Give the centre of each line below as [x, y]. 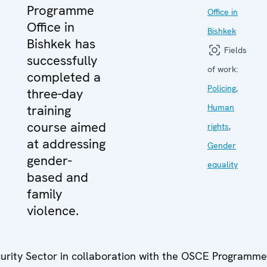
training [49, 110]
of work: [223, 69]
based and [58, 177]
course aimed [66, 127]
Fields [234, 50]
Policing [222, 88]
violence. [53, 210]
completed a [64, 77]
